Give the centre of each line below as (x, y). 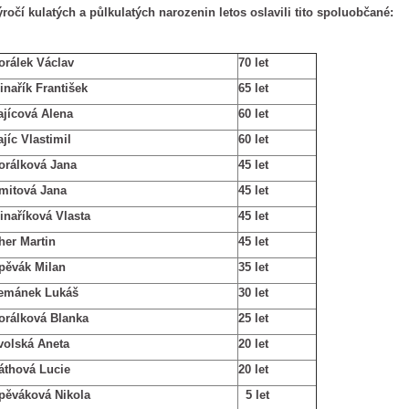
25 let (253, 318)
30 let (253, 293)
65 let (253, 88)
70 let (253, 63)
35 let (253, 267)
